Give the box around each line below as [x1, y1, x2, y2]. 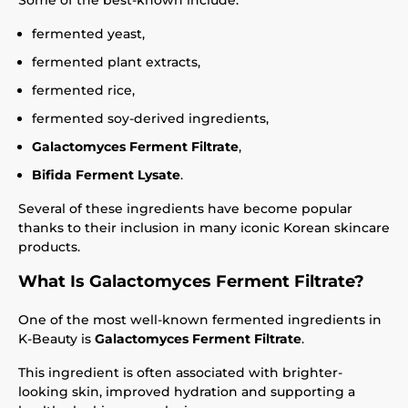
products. [18, 239, 80, 255]
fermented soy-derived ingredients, [32, 110, 269, 127]
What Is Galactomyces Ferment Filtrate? [18, 271, 364, 291]
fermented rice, [32, 82, 135, 98]
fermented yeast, [32, 25, 145, 42]
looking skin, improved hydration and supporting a [18, 383, 355, 400]
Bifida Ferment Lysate [32, 167, 180, 183]
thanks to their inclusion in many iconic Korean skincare [18, 219, 390, 236]
